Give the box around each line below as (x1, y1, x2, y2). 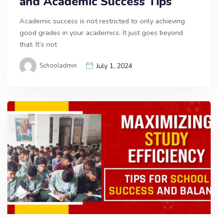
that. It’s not (19, 39, 57, 49)
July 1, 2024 (96, 61, 132, 71)
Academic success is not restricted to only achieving (19, 16, 185, 26)
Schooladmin (39, 61, 77, 70)
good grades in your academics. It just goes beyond (19, 27, 183, 37)
